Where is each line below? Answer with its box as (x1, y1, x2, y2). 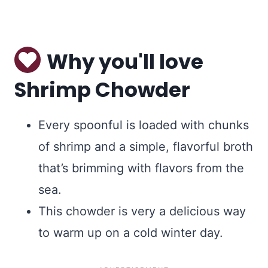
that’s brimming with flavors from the (38, 161, 244, 176)
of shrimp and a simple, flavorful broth (38, 139, 253, 154)
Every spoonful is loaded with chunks (38, 118, 249, 133)
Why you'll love (47, 47, 203, 77)
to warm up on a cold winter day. (38, 226, 223, 240)
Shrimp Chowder (14, 75, 190, 105)
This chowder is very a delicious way (38, 204, 246, 219)
